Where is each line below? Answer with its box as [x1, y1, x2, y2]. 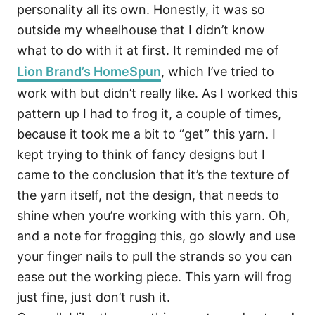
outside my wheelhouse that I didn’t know [17, 22, 265, 37]
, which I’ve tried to [161, 64, 274, 79]
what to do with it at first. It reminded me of [17, 43, 279, 58]
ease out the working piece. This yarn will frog [17, 269, 292, 284]
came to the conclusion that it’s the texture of [17, 167, 290, 182]
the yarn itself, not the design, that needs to [17, 188, 279, 202]
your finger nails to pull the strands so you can [17, 249, 292, 264]
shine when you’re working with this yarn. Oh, [17, 208, 290, 223]
